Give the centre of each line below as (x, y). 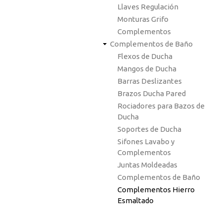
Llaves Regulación (148, 7)
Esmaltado (136, 200)
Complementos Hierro (156, 190)
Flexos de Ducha (145, 56)
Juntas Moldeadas (147, 165)
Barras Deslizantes (150, 81)
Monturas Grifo (143, 19)
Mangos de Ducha (147, 69)
